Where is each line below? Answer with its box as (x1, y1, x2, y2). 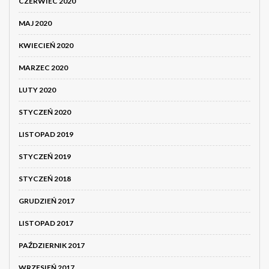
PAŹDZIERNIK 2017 (19, 241, 85, 250)
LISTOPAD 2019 (19, 130, 73, 139)
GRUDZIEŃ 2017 (19, 196, 74, 206)
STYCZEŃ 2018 (19, 174, 71, 184)
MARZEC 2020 (19, 63, 68, 73)
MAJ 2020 (19, 19, 52, 28)
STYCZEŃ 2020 (19, 107, 71, 117)
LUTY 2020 (19, 85, 56, 95)
